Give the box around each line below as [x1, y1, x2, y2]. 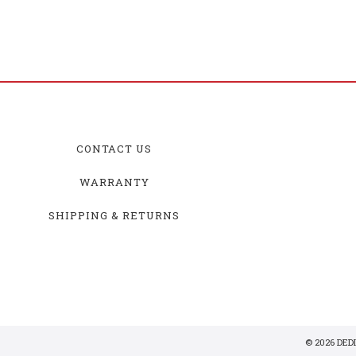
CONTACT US [76, 141, 152, 156]
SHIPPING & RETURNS [48, 207, 180, 222]
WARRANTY [79, 174, 149, 189]
